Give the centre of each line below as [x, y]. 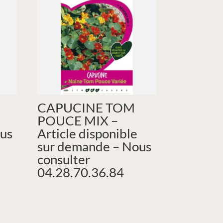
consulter [64, 159]
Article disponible [88, 133]
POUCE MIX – [78, 120]
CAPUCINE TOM [86, 107]
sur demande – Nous [95, 146]
